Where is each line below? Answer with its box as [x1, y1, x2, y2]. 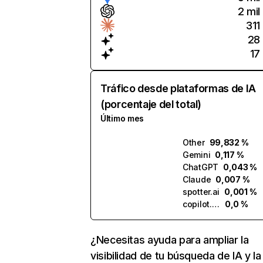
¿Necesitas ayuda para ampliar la [90, 234, 249, 246]
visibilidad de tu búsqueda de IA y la [90, 249, 261, 262]
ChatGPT [183, 162, 219, 172]
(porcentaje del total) [100, 98, 202, 110]
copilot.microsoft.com [211, 199, 220, 209]
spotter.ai [183, 187, 220, 197]
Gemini [183, 150, 211, 160]
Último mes [100, 113, 144, 123]
